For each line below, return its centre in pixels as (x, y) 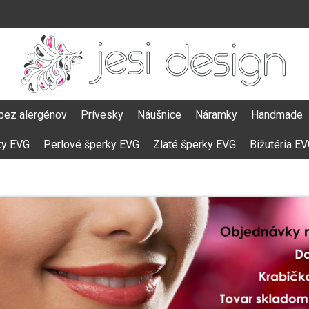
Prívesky (102, 115)
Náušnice (159, 115)
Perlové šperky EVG (91, 144)
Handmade (277, 115)
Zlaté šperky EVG (195, 144)
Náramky (216, 115)
